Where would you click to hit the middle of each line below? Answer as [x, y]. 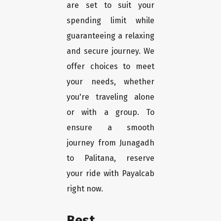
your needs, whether [110, 82]
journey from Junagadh [110, 143]
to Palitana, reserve [110, 158]
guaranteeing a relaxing [110, 36]
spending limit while [110, 21]
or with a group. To [110, 112]
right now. [85, 189]
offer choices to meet [110, 67]
